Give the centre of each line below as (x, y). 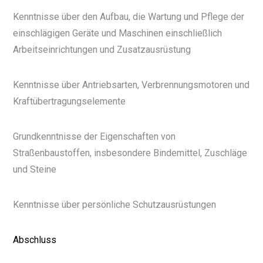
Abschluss (35, 240)
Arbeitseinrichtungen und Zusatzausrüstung (102, 50)
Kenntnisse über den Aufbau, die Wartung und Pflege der (129, 17)
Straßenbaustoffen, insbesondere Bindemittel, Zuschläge (130, 153)
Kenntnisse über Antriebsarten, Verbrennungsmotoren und (131, 85)
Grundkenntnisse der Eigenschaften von (95, 137)
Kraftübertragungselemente (70, 102)
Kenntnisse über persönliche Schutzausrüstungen (115, 205)
